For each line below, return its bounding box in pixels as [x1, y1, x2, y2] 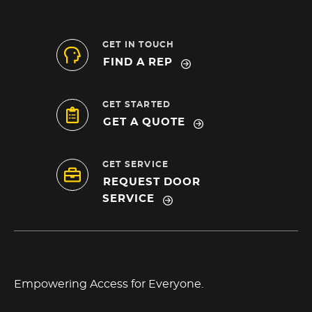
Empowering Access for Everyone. [14, 279, 203, 290]
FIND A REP [103, 56, 173, 68]
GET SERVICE [102, 160, 169, 169]
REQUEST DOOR [103, 176, 201, 187]
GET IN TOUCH [102, 40, 175, 49]
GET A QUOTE [103, 116, 185, 127]
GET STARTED [102, 100, 171, 109]
